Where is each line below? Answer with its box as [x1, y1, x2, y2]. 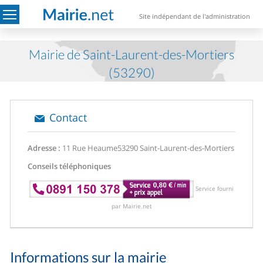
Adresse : [28, 143, 61, 153]
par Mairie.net [111, 201, 152, 210]
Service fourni [195, 184, 234, 193]
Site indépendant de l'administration [139, 12, 251, 21]
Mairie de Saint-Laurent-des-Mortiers [29, 46, 234, 62]
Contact [49, 110, 87, 124]
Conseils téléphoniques [28, 161, 112, 171]
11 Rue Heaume [60, 143, 118, 153]
